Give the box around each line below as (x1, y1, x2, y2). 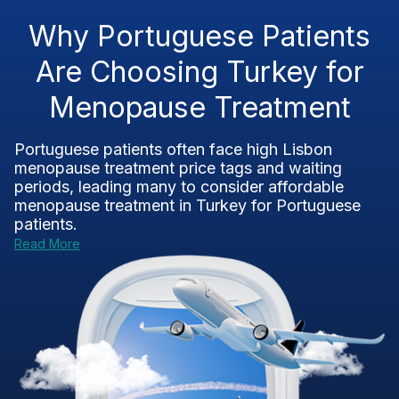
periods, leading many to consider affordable (14, 177, 344, 196)
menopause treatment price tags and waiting (14, 159, 342, 177)
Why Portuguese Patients (28, 19, 370, 53)
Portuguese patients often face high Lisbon (14, 140, 332, 159)
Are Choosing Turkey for (35, 54, 364, 89)
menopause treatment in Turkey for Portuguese (14, 196, 361, 215)
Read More (14, 236, 80, 251)
